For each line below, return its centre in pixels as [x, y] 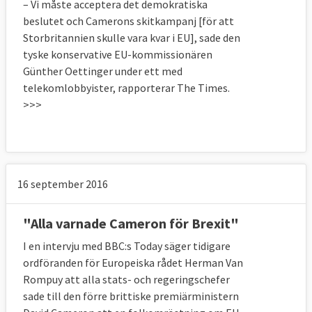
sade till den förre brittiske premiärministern [131, 296]
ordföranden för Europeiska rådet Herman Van [133, 262]
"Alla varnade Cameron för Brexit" [131, 223]
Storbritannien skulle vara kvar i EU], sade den [132, 37]
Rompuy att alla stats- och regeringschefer [126, 279]
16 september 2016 [63, 184]
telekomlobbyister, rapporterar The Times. [126, 87]
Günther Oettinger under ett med [103, 71]
